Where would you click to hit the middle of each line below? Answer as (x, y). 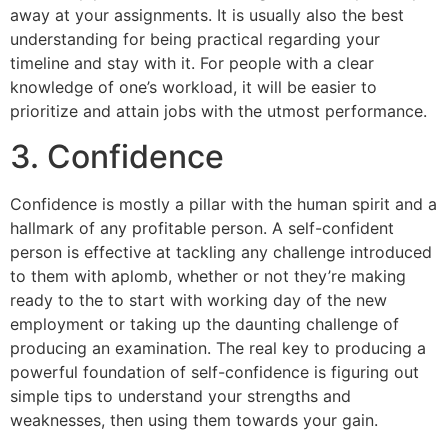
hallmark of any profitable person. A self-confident (202, 227)
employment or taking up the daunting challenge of (204, 323)
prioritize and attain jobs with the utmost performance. (218, 111)
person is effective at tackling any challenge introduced (221, 251)
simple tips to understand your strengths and (180, 395)
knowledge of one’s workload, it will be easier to (193, 87)
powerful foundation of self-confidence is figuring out (214, 371)
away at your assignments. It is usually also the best (207, 15)
